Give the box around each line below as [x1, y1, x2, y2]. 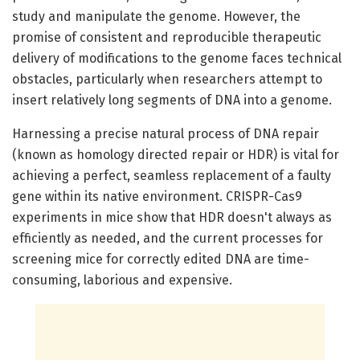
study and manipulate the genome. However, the [12, 9, 301, 25]
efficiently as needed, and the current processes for [12, 231, 323, 247]
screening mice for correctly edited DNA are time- [12, 252, 309, 268]
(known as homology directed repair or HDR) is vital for [12, 147, 339, 163]
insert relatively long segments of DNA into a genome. [12, 92, 332, 108]
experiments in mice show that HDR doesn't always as [12, 210, 332, 226]
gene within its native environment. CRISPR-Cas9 [12, 189, 302, 205]
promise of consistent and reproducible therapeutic [12, 30, 321, 46]
